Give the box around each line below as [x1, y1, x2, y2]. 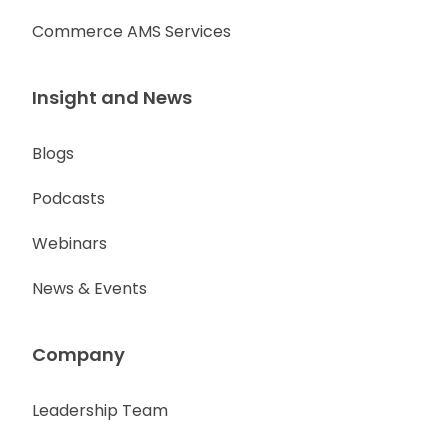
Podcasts [32, 187, 105, 210]
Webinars [32, 232, 107, 255]
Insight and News [32, 85, 192, 110]
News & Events [32, 277, 147, 300]
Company [32, 342, 125, 367]
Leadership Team [32, 399, 168, 422]
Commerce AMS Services [32, 20, 231, 43]
